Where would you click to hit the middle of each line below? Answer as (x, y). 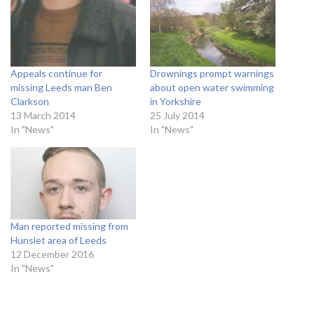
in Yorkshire (176, 102)
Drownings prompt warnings (212, 74)
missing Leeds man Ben (61, 88)
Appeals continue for (56, 74)
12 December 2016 (52, 254)
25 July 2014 (177, 116)
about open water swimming (212, 88)
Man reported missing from (69, 226)
